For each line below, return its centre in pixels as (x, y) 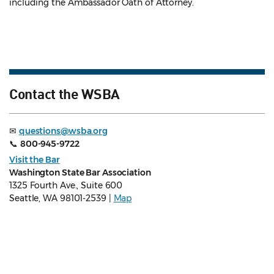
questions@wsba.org (63, 131)
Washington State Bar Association (80, 172)
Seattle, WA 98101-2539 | (61, 198)
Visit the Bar (35, 159)
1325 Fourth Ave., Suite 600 (66, 185)
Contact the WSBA (65, 93)
